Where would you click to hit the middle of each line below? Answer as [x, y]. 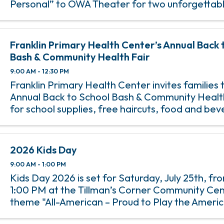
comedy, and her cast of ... [71, 28]
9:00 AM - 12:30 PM [40, 71]
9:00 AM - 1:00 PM [38, 164]
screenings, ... [41, 132]
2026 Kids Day [44, 149]
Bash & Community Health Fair [80, 57]
